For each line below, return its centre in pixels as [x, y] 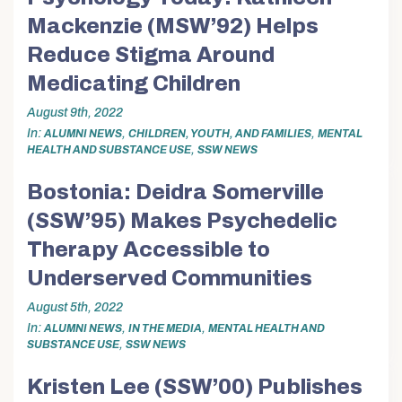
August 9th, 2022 [75, 112]
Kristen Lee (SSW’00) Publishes [195, 387]
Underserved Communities [170, 279]
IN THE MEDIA [165, 328]
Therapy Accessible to [149, 250]
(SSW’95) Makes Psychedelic [182, 221]
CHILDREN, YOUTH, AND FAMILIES [220, 133]
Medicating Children [134, 84]
